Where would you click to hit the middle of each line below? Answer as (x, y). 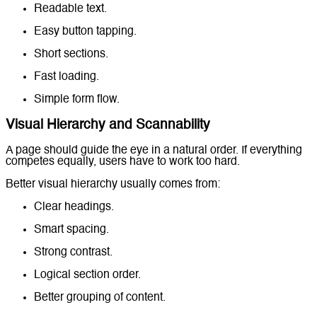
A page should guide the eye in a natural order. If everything (154, 150)
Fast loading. (67, 77)
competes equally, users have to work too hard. (123, 162)
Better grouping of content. (100, 298)
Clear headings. (74, 207)
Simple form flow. (77, 100)
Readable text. (70, 10)
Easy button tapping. (85, 32)
